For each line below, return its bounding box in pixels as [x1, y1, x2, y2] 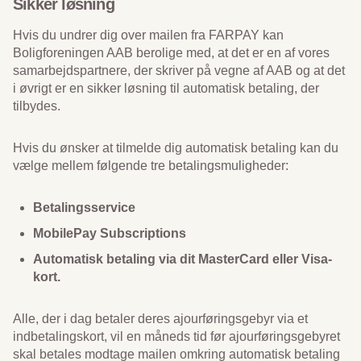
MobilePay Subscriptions [33, 226, 186, 240]
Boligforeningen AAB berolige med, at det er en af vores [13, 46, 330, 60]
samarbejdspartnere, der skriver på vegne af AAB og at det [13, 64, 345, 77]
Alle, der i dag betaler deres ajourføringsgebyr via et [13, 312, 308, 326]
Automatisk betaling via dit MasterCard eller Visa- [33, 252, 332, 266]
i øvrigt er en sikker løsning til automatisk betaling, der [13, 81, 319, 95]
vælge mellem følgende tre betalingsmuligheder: [13, 159, 288, 172]
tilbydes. [13, 99, 60, 113]
